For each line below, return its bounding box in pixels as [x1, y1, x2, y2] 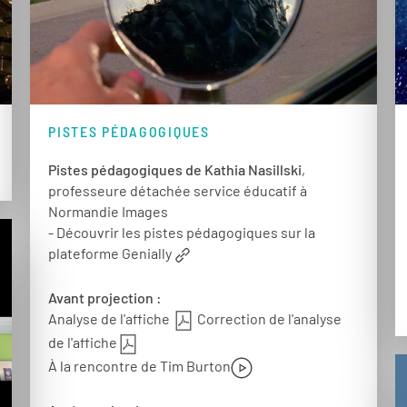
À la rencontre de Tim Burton [48, 356, 232, 374]
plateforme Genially [48, 244, 173, 263]
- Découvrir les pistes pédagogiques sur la [48, 223, 316, 242]
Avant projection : [48, 289, 163, 307]
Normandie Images [48, 203, 169, 221]
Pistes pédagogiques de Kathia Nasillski [48, 161, 303, 179]
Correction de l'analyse [194, 310, 342, 328]
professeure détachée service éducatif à [48, 182, 308, 200]
